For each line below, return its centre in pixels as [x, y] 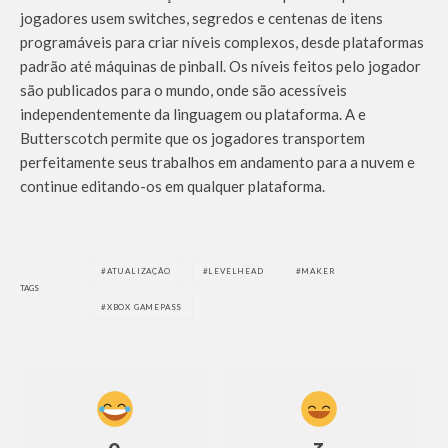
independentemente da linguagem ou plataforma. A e [193, 113]
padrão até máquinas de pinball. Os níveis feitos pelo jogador [220, 65]
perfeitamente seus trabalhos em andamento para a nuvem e [217, 161]
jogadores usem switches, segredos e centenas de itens [201, 17]
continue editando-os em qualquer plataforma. [172, 185]
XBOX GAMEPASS [144, 306]
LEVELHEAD [236, 270]
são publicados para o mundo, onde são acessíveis [183, 89]
